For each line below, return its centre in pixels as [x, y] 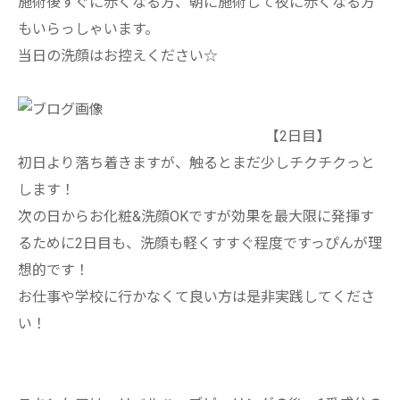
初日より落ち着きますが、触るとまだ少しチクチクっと [196, 163]
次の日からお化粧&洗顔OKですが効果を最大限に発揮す [196, 217]
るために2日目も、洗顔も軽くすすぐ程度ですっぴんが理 [200, 243]
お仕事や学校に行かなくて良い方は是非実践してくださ [196, 297]
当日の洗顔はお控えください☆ [118, 56]
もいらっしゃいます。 [88, 29]
